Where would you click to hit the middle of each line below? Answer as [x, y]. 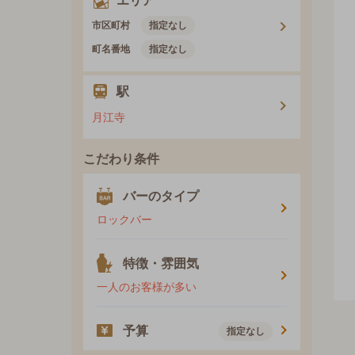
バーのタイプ [161, 197]
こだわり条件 [121, 159]
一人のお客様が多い [147, 287]
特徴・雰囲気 [161, 264]
